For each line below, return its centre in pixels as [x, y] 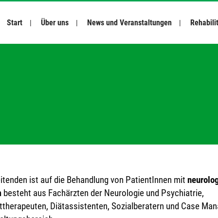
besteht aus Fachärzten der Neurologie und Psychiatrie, [103, 193]
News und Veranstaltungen [129, 23]
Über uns [55, 23]
